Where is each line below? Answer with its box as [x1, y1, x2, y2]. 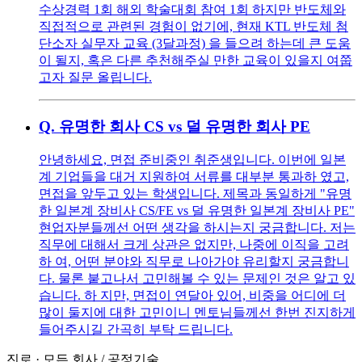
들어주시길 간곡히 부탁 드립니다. [39, 322, 233, 337]
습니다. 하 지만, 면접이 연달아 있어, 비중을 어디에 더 [39, 288, 346, 303]
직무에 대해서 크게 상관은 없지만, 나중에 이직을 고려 [39, 238, 349, 252]
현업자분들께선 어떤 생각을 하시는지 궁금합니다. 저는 [39, 221, 356, 235]
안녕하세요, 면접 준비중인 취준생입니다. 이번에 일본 [39, 153, 346, 167]
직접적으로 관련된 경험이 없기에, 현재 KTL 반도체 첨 [39, 19, 348, 33]
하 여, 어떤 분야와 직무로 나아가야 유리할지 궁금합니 [39, 255, 349, 269]
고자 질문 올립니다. [39, 69, 152, 84]
